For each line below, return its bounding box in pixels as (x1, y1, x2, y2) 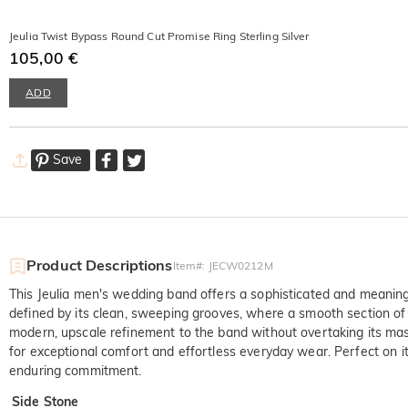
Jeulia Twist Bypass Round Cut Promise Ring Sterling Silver (9, 29, 310, 44)
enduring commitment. (9, 362, 142, 380)
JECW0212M (208, 259, 273, 273)
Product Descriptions (26, 256, 173, 275)
